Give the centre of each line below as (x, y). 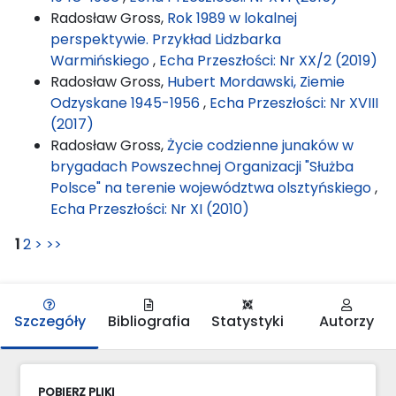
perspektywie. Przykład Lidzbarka (166, 39)
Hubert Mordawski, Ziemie (256, 81)
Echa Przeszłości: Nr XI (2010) (150, 209)
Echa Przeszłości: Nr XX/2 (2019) (268, 60)
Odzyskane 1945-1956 (127, 103)
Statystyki (247, 321)
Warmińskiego (102, 60)
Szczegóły (49, 321)
